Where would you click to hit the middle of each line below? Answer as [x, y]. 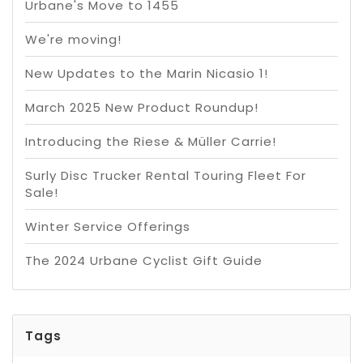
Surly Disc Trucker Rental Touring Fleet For [166, 176]
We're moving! [73, 40]
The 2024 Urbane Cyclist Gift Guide [144, 261]
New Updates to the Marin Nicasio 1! [147, 74]
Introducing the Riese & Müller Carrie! [151, 142]
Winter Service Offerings [108, 227]
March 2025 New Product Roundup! [142, 108]
